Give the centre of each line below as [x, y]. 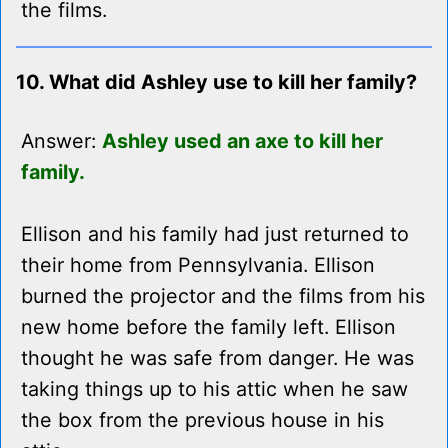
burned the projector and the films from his [223, 296]
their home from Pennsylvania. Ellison [198, 265]
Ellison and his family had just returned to [215, 234]
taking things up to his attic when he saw [214, 389]
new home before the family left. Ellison [208, 327]
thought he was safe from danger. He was [217, 358]
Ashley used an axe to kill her [242, 141]
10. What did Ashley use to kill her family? [216, 82]
